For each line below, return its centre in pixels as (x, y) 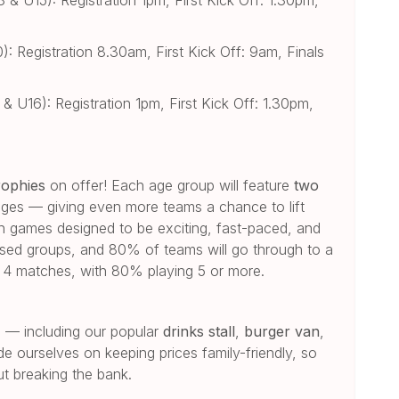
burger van (282, 331)
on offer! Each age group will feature (170, 185)
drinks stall (199, 331)
